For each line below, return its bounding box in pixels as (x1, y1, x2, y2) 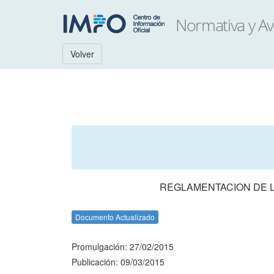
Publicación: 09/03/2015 (72, 256, 165, 268)
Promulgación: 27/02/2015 (72, 240, 174, 253)
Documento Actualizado (75, 212, 155, 222)
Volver (70, 48, 94, 60)
